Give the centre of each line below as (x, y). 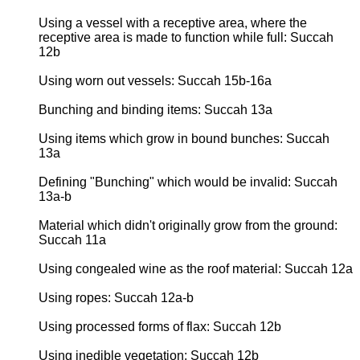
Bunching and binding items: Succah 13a (155, 109)
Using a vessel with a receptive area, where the (173, 22)
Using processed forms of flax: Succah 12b (160, 326)
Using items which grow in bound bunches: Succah (184, 138)
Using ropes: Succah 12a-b (116, 297)
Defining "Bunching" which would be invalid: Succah (188, 182)
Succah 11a (72, 239)
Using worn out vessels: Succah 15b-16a (155, 80)
